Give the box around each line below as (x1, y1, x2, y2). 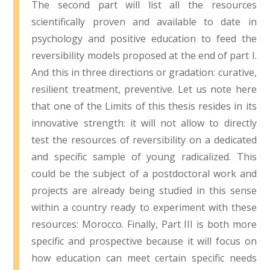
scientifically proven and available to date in (31, 15, 257, 29)
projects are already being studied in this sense (31, 184, 257, 198)
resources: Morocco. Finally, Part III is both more (31, 218, 257, 231)
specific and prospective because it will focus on (31, 234, 257, 248)
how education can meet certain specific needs (31, 251, 257, 265)
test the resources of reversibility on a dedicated (31, 133, 257, 147)
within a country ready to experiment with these (31, 201, 257, 215)
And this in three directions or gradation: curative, (31, 66, 257, 80)
